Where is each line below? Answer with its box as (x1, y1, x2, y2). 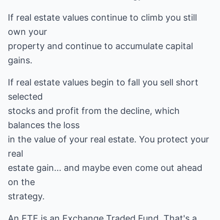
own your (8, 27, 47, 37)
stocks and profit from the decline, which (8, 106, 180, 116)
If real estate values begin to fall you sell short (8, 77, 198, 87)
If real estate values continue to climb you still (8, 12, 197, 23)
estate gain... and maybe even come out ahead (8, 163, 202, 173)
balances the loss (8, 120, 80, 130)
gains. (8, 55, 32, 65)
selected (8, 91, 43, 102)
